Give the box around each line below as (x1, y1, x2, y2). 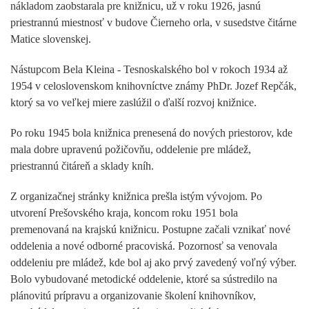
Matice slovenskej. (10, 32, 91, 45)
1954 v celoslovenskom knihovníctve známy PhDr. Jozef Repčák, (10, 79, 297, 92)
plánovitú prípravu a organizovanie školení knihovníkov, (10, 289, 256, 301)
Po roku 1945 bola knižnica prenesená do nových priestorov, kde (10, 126, 292, 139)
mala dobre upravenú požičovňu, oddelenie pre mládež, (10, 143, 251, 155)
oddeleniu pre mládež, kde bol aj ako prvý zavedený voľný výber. (10, 256, 297, 268)
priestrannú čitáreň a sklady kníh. (10, 159, 154, 172)
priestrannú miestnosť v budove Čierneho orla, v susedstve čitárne (10, 16, 297, 28)
